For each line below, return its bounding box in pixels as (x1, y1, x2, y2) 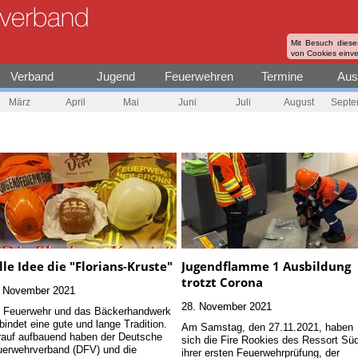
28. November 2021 (181, 300, 272, 313)
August (284, 96, 314, 108)
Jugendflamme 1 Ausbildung (181, 258, 352, 275)
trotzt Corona (181, 274, 264, 291)
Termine (261, 70, 304, 83)
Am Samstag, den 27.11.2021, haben (181, 320, 354, 334)
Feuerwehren (164, 70, 233, 83)
